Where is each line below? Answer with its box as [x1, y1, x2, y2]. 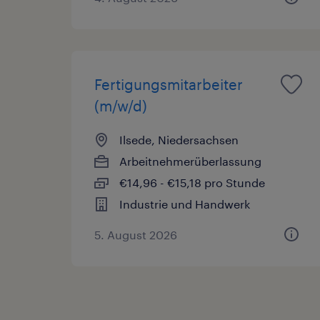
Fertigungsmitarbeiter [94, 75, 243, 93]
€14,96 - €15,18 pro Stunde [119, 175, 265, 189]
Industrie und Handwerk [119, 196, 250, 211]
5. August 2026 [94, 227, 177, 241]
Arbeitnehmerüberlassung [119, 154, 261, 168]
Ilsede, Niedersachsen [119, 132, 239, 146]
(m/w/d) [94, 96, 147, 114]
